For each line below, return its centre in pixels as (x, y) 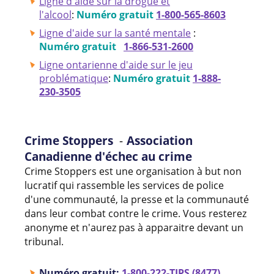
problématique (74, 78)
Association (160, 140)
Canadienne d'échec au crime (108, 156)
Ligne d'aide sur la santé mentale (115, 33)
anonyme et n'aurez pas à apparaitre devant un (134, 227)
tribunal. (44, 241)
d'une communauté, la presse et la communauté (137, 199)
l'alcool (55, 14)
